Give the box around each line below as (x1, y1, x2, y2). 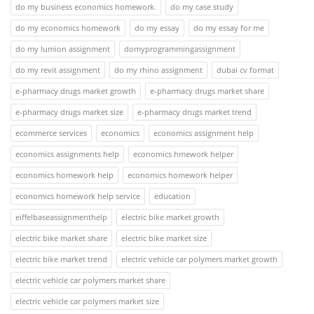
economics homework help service (15, 191, 140, 202)
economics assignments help (15, 149, 119, 160)
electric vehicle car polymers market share (15, 275, 165, 286)
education (154, 191, 191, 202)
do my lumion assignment (15, 43, 110, 55)
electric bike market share (15, 233, 107, 244)
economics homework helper (128, 170, 233, 181)
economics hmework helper (133, 149, 233, 160)
